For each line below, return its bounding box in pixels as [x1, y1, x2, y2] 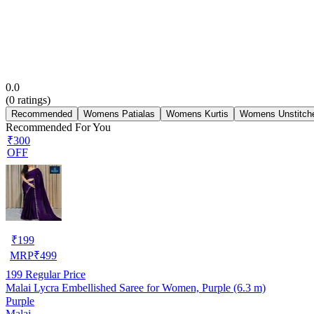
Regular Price [22, 268, 86, 280]
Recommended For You [6, 121, 111, 133]
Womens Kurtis [166, 108, 228, 119]
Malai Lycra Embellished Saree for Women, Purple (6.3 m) [6, 281, 266, 294]
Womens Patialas [83, 108, 155, 119]
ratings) [15, 93, 50, 106]
